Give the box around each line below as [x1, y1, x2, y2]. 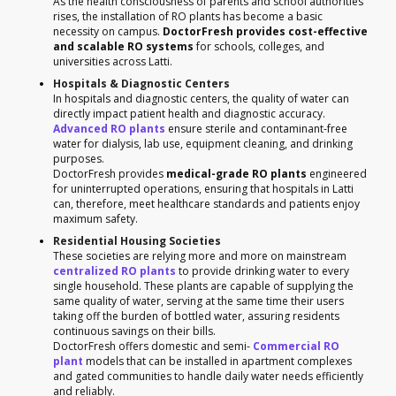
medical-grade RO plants [166, 165, 307, 181]
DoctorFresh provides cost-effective [163, 23, 368, 39]
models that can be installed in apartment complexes [83, 353, 352, 369]
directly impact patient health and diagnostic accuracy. [53, 105, 325, 121]
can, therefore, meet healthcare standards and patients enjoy [53, 195, 360, 211]
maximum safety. [53, 210, 138, 226]
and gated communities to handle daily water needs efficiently [53, 368, 363, 384]
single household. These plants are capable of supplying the [53, 278, 354, 293]
